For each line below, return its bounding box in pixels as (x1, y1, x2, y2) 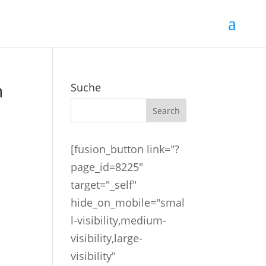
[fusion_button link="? (71, 142, 180, 156)
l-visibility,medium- (71, 213, 167, 227)
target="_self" (71, 178, 137, 192)
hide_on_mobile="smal (71, 195, 185, 210)
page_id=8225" (71, 160, 144, 174)
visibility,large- (71, 231, 143, 245)
